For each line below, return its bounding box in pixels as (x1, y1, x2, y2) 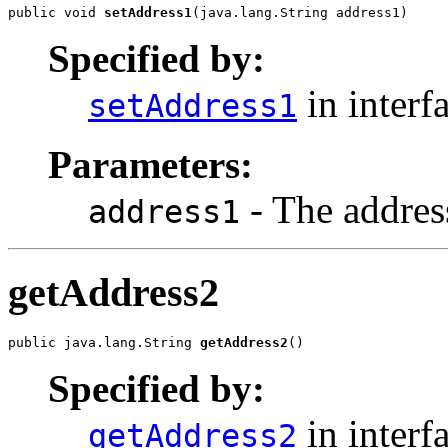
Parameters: (48, 143, 253, 187)
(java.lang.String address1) (192, 5, 408, 21)
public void (8, 5, 104, 21)
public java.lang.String (8, 334, 200, 350)
